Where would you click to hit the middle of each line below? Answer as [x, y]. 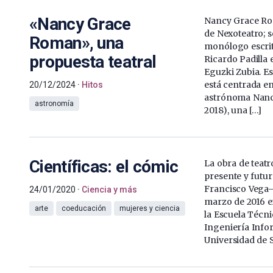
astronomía [54, 103]
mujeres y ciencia [150, 208]
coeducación [84, 208]
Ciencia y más [109, 189]
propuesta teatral [93, 62]
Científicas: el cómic [104, 166]
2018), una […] [233, 110]
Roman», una [76, 43]
